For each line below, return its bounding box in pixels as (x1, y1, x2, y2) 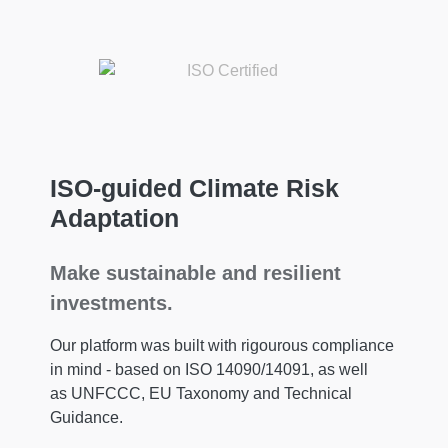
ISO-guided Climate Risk (50, 173, 339, 202)
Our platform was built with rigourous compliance (50, 336, 394, 354)
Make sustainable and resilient (50, 261, 341, 284)
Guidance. (50, 408, 127, 426)
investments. (50, 291, 173, 314)
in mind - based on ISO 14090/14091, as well (50, 360, 368, 378)
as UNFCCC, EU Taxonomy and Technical (50, 384, 352, 402)
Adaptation (50, 203, 179, 232)
